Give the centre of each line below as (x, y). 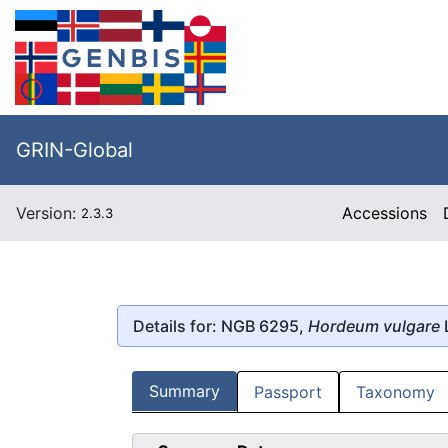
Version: (48, 213)
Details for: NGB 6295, (220, 325)
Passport (288, 392)
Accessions (385, 213)
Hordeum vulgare (374, 325)
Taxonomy (395, 392)
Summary (184, 391)
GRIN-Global (74, 150)
